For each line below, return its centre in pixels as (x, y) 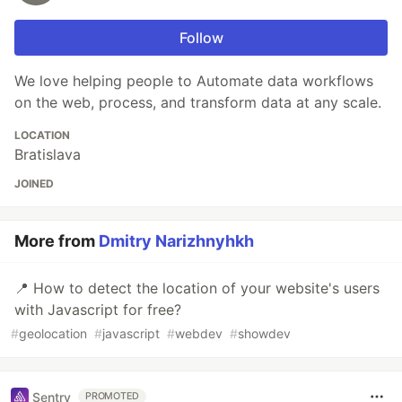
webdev (199, 334)
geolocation (53, 334)
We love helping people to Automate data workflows (194, 81)
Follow (201, 38)
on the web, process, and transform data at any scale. (198, 103)
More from (57, 241)
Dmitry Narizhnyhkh (176, 241)
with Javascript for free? (98, 310)
